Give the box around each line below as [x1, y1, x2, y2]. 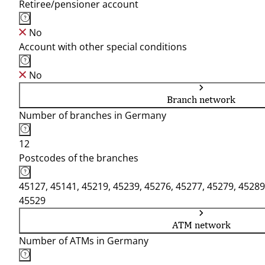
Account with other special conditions [19, 40, 187, 53]
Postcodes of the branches [19, 151, 138, 164]
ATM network [172, 219, 231, 231]
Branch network [167, 93, 235, 105]
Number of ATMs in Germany [19, 234, 148, 247]
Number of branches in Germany [19, 109, 166, 122]
